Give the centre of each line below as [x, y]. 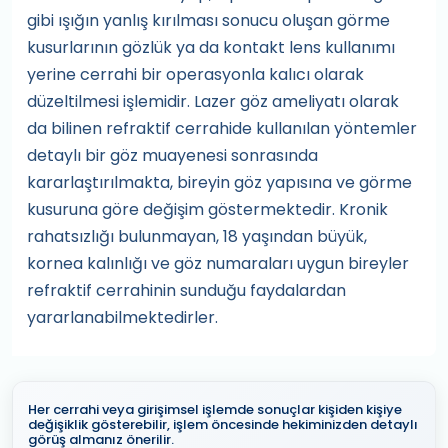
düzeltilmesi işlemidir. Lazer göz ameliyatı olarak [213, 101]
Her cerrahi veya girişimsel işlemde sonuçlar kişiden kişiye [215, 409]
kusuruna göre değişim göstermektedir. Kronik [207, 209]
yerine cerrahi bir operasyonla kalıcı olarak [195, 74]
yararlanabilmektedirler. [122, 317]
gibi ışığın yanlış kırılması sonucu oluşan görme [208, 20]
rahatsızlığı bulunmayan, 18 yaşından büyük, [197, 236]
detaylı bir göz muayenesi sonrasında [172, 155]
